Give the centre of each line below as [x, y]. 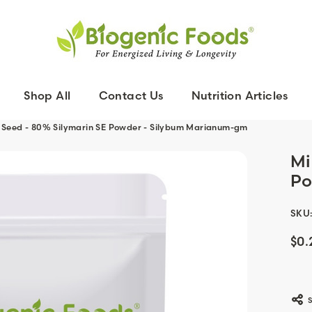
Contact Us [131, 95]
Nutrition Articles [240, 95]
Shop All [47, 95]
